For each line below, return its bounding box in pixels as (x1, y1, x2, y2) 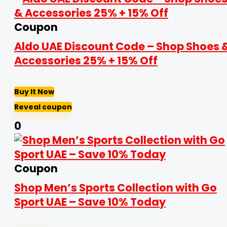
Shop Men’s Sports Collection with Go (14, 180, 217, 195)
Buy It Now (14, 87, 54, 97)
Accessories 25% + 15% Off (14, 53, 158, 68)
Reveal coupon (14, 102, 72, 112)
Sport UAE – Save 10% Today (14, 195, 166, 209)
